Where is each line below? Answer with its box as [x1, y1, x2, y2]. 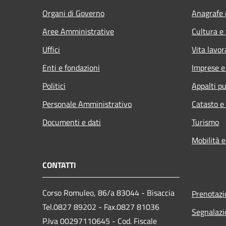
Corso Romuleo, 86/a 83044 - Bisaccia [42, 187, 175, 199]
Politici [42, 80, 66, 92]
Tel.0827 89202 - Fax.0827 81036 [42, 201, 159, 213]
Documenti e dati [42, 116, 101, 129]
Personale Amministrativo [42, 98, 132, 110]
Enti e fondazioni [42, 62, 100, 74]
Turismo [192, 116, 219, 129]
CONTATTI [42, 159, 76, 172]
